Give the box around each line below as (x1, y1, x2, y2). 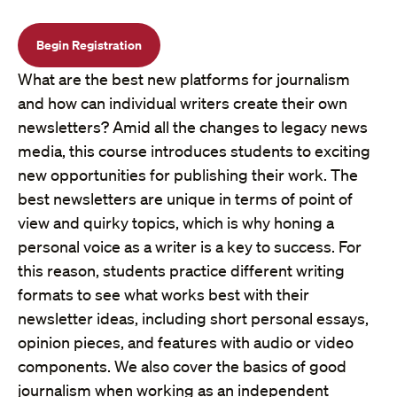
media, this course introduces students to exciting (18, 141, 370, 161)
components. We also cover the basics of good (18, 356, 346, 377)
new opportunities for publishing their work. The (18, 165, 358, 185)
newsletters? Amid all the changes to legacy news (18, 117, 368, 137)
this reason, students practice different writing (18, 261, 345, 281)
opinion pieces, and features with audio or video (18, 332, 354, 353)
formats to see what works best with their (18, 284, 309, 305)
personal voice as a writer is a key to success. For (18, 237, 362, 257)
